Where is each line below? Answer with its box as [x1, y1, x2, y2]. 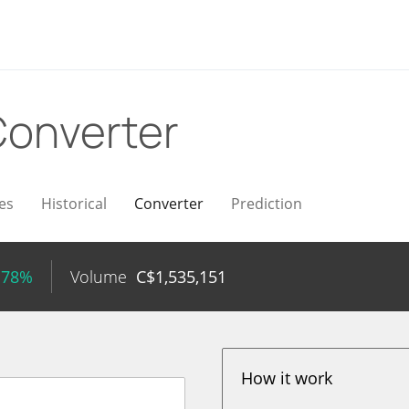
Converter [134, 194, 204, 214]
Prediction [231, 194, 302, 214]
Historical [41, 194, 107, 214]
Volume [70, 266, 127, 288]
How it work [241, 367, 333, 389]
